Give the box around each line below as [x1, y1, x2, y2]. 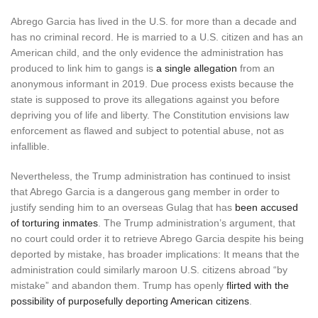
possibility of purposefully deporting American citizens [11, 295, 249, 307]
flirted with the [226, 279, 289, 291]
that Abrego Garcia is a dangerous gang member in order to [11, 185, 280, 197]
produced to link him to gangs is [11, 62, 156, 74]
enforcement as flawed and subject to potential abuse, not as [11, 124, 284, 136]
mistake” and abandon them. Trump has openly [11, 279, 226, 291]
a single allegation [156, 62, 237, 74]
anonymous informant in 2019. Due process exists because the [11, 77, 294, 89]
